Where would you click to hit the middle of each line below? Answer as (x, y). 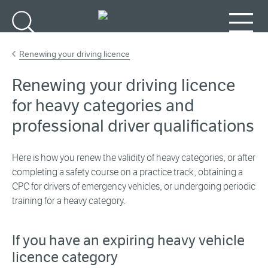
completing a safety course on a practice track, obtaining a (127, 172)
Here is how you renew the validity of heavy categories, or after (134, 158)
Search (26, 42)
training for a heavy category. (69, 201)
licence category (65, 258)
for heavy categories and (103, 106)
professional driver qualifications (133, 126)
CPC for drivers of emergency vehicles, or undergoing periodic (134, 187)
